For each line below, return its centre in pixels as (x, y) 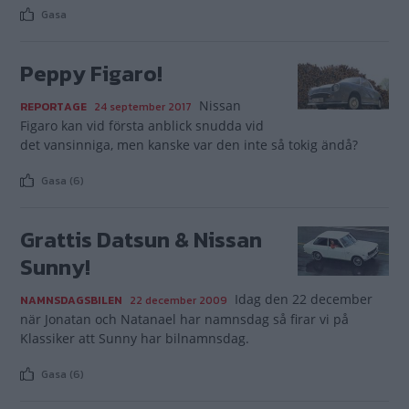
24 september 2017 (143, 107)
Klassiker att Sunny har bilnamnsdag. (135, 338)
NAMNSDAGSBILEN (71, 300)
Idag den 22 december (303, 299)
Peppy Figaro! (91, 73)
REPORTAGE (53, 107)
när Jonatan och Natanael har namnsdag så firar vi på (184, 319)
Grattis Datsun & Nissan (141, 240)
